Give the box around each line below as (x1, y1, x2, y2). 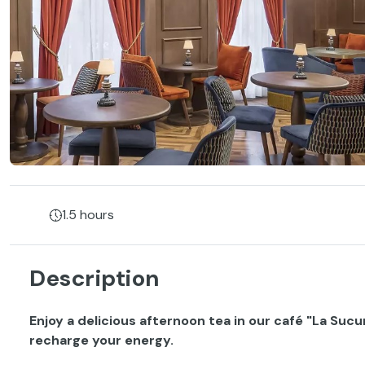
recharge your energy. (29, 332, 174, 349)
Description (29, 263, 160, 293)
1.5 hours (62, 206, 114, 223)
